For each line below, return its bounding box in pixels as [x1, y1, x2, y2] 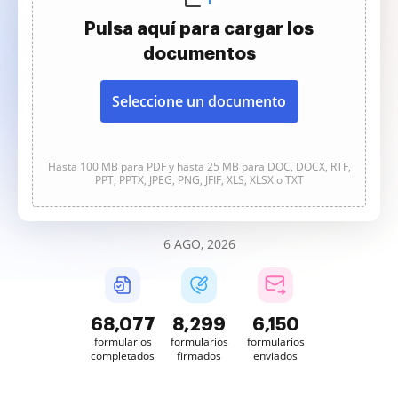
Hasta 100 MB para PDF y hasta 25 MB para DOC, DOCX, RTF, [47, 159, 351, 174]
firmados [177, 348, 221, 363]
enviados [253, 348, 298, 363]
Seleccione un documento [112, 92, 286, 111]
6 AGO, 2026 [163, 235, 235, 252]
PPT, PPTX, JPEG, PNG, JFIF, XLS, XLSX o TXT [94, 172, 304, 187]
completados [91, 348, 155, 363]
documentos [142, 44, 256, 62]
